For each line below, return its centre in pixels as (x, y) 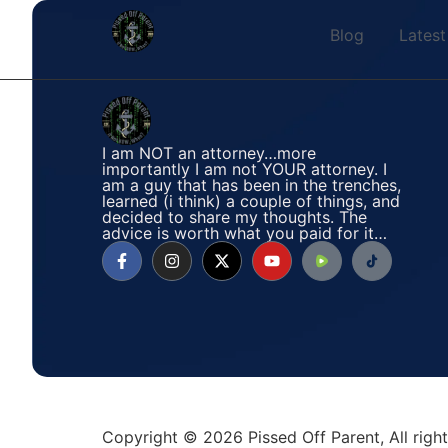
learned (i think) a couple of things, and (251, 201)
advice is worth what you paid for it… (244, 233)
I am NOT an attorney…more (209, 153)
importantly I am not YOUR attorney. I (244, 169)
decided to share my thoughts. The (234, 217)
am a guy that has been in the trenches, (251, 185)
